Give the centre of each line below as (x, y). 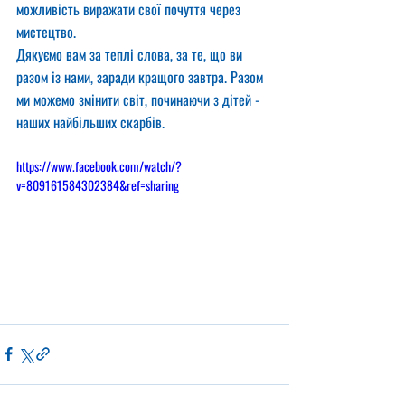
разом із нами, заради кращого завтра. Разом (141, 77)
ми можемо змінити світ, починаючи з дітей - (140, 99)
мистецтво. (46, 32)
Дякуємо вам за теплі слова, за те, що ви (131, 54)
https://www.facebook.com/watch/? (99, 166)
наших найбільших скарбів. (90, 122)
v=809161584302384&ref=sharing (98, 185)
